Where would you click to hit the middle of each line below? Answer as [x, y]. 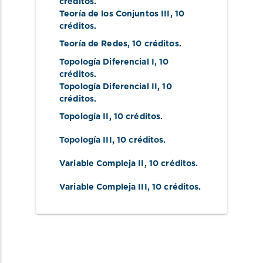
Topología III [86, 141]
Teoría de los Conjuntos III [115, 14]
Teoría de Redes [93, 44]
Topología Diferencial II [109, 87]
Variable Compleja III [103, 188]
